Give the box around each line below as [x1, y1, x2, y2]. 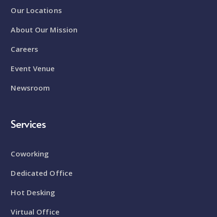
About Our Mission [11, 24, 78, 34]
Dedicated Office [11, 168, 73, 178]
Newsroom [11, 82, 50, 93]
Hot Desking [11, 187, 56, 197]
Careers [11, 44, 39, 54]
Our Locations [11, 5, 62, 15]
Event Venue [11, 63, 55, 73]
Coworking [11, 148, 49, 158]
